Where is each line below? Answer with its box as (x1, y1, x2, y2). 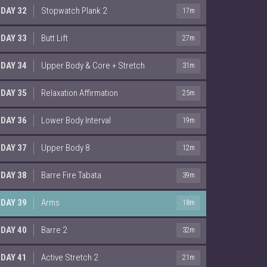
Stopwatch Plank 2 (41, 5, 107, 16)
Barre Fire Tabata (41, 169, 101, 181)
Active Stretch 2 (41, 252, 98, 263)
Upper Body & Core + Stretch (41, 60, 145, 71)
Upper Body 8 (41, 142, 89, 153)
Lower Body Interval (41, 114, 111, 126)
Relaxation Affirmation (41, 87, 118, 98)
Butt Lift (41, 32, 68, 44)
